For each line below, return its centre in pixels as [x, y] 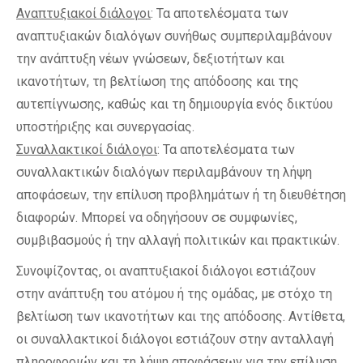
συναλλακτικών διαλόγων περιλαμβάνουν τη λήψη [164, 172]
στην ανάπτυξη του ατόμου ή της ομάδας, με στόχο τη [174, 294]
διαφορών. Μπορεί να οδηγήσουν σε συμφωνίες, [157, 218]
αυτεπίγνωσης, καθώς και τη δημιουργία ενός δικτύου [175, 104]
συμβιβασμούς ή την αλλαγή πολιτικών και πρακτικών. [178, 240]
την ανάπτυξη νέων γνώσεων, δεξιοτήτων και [150, 59]
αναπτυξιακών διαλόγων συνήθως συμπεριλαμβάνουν [174, 36]
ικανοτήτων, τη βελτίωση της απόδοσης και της [158, 81]
